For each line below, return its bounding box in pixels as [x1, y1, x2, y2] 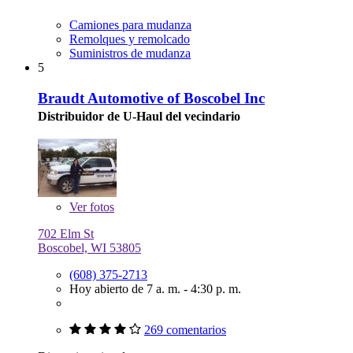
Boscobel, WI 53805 [38, 241, 141, 255]
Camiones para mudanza [69, 18, 191, 32]
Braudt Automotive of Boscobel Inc [38, 89, 265, 106]
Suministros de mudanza [69, 46, 191, 61]
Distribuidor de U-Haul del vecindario [38, 109, 240, 123]
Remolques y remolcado [69, 32, 190, 46]
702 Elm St [38, 227, 94, 241]
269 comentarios [144, 323, 226, 337]
